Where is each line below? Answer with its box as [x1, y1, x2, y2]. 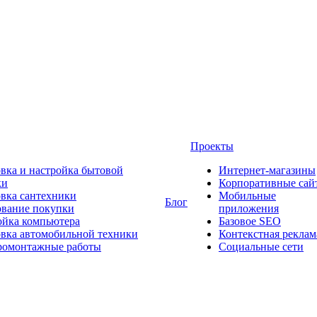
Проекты [190, 140, 234, 152]
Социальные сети [219, 241, 304, 253]
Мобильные [219, 190, 276, 202]
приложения [219, 202, 279, 214]
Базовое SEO [219, 215, 281, 227]
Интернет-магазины [219, 164, 316, 176]
